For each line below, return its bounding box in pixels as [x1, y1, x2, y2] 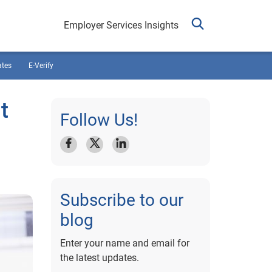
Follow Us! [59, 110, 138, 130]
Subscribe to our [59, 190, 183, 210]
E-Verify [29, 61, 53, 70]
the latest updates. [59, 252, 139, 263]
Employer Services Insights [64, 19, 178, 31]
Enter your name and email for [59, 237, 189, 249]
